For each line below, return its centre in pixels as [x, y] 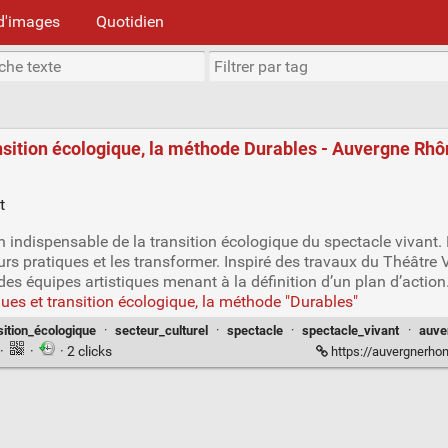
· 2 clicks [85, 351]
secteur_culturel [161, 330]
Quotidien [130, 21]
